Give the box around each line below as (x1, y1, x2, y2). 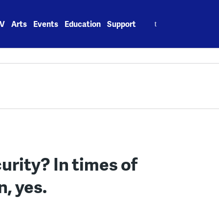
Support (107, 18, 136, 29)
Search (143, 13, 168, 24)
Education (65, 18, 101, 29)
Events (33, 18, 59, 29)
